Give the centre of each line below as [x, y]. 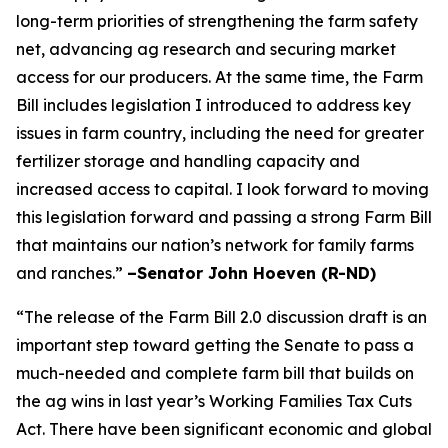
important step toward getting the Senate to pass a [215, 345]
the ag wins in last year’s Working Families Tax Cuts [214, 401]
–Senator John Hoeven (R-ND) [251, 273]
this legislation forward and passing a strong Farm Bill [224, 217]
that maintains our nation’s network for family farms [215, 245]
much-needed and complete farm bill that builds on [215, 373]
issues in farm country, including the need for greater [220, 133]
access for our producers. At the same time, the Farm [219, 77]
